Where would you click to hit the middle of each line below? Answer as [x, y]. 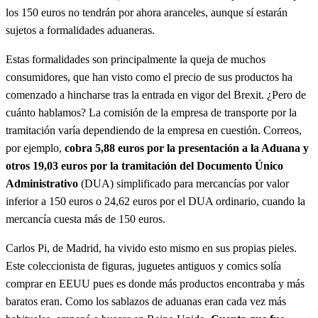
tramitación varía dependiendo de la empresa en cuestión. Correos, [154, 130]
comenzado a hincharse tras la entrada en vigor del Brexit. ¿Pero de [156, 94]
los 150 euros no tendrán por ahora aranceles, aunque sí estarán [147, 12]
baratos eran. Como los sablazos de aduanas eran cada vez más [146, 301]
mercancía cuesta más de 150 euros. [86, 219]
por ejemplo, [35, 148]
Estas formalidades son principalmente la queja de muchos [136, 59]
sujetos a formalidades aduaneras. [80, 30]
